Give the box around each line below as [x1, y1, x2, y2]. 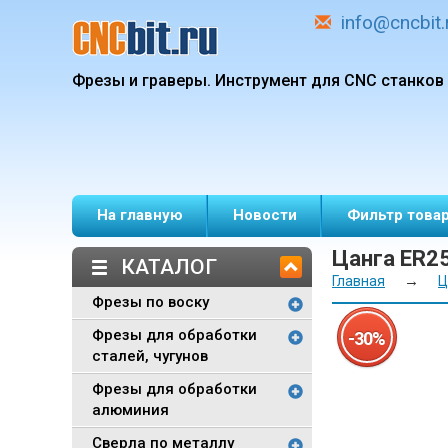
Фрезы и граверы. [72, 71, 211, 90]
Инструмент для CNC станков [215, 71, 444, 90]
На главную [97, 206, 183, 224]
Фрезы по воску [92, 293, 209, 311]
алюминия [92, 401, 169, 419]
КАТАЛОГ [121, 255, 217, 279]
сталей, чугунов [92, 347, 208, 365]
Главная [332, 273, 385, 289]
